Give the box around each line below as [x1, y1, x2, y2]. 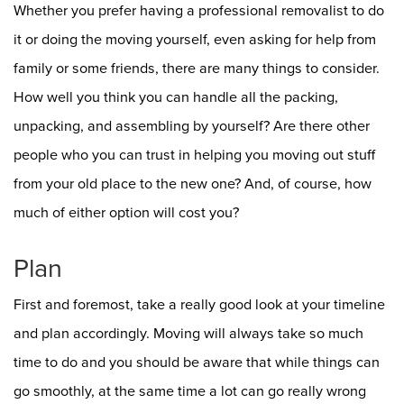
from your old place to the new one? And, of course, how [14, 174, 372, 193]
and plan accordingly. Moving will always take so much [14, 324, 363, 343]
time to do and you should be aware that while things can [14, 353, 380, 372]
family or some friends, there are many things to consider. [14, 59, 380, 78]
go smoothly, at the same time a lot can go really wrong [14, 381, 366, 400]
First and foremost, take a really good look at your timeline [14, 295, 385, 314]
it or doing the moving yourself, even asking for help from [14, 30, 376, 49]
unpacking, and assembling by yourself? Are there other [14, 116, 370, 135]
